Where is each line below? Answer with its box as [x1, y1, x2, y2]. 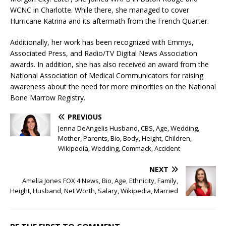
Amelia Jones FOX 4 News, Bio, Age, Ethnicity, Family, [22, 176, 178, 185]
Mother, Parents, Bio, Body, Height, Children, [58, 133, 192, 143]
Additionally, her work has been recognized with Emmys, [10, 37, 194, 47]
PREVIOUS [68, 111, 102, 122]
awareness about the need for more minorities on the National [10, 81, 216, 91]
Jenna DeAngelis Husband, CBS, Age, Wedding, [58, 123, 199, 133]
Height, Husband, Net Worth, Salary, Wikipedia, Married [10, 186, 178, 195]
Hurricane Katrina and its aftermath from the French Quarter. [10, 16, 209, 26]
